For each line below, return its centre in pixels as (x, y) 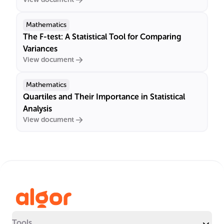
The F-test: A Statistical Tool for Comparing (102, 37)
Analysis (37, 109)
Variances (40, 49)
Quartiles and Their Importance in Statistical (104, 97)
